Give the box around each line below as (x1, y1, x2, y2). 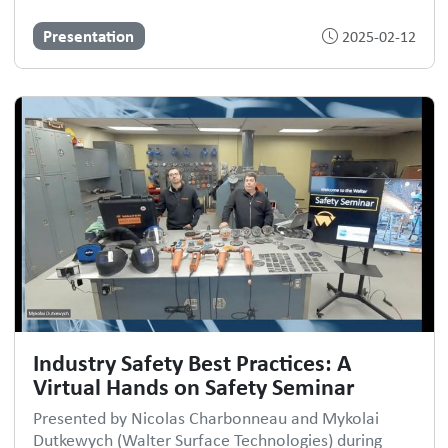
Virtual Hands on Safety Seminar (32, 370, 355, 403)
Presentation (43, 23, 135, 47)
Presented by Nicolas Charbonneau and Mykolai (32, 406, 379, 431)
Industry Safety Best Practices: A (32, 346, 352, 379)
